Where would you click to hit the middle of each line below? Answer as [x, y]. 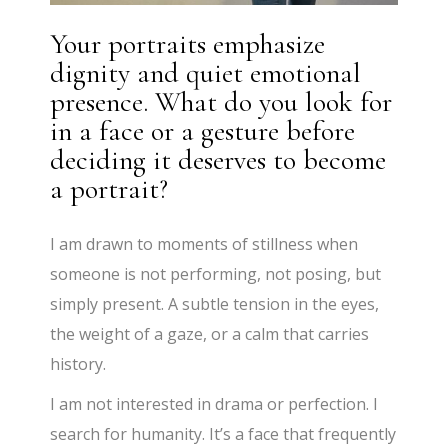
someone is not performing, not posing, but [216, 274]
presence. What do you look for [221, 102]
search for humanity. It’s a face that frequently [223, 434]
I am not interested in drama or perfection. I [214, 404]
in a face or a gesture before [203, 131]
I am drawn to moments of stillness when [204, 244]
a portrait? [109, 189]
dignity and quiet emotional [206, 73]
